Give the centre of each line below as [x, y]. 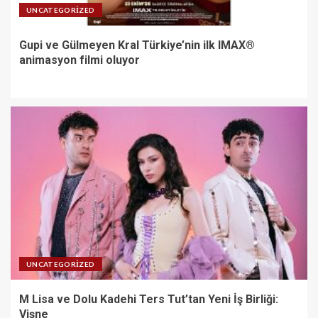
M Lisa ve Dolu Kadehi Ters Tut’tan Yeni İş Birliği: [149, 299]
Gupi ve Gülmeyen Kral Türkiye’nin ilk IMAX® [137, 45]
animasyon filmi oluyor [79, 60]
